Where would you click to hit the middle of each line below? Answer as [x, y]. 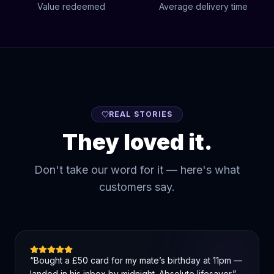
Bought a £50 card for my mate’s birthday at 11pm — [138, 260]
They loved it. [137, 142]
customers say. [137, 187]
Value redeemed [71, 6]
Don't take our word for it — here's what [137, 170]
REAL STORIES [141, 114]
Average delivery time [203, 6]
